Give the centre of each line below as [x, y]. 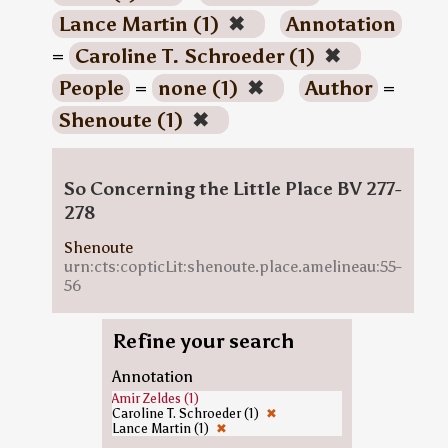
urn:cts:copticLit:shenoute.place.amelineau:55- [232, 266]
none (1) [200, 88]
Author [338, 88]
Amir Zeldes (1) [155, 398]
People [90, 88]
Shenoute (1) [122, 120]
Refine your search [202, 341]
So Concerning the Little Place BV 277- [232, 189]
